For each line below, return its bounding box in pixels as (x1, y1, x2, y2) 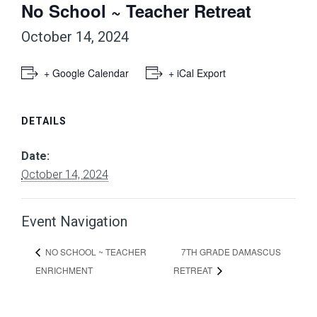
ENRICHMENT (35, 263, 93, 276)
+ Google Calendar (44, 66, 129, 80)
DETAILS (21, 115, 67, 127)
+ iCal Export (168, 66, 226, 80)
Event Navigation (21, 213, 127, 230)
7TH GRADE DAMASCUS (180, 245, 281, 258)
